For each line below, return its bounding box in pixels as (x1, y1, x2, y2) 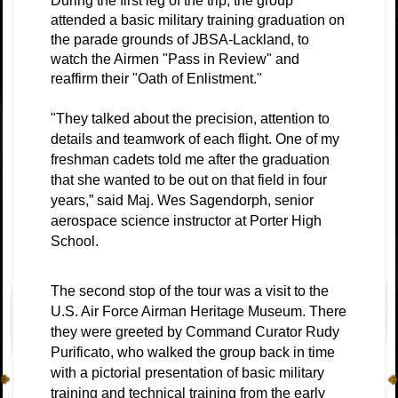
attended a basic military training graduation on (51, 12, 345, 28)
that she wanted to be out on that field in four (51, 172, 327, 187)
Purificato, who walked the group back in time (51, 345, 335, 360)
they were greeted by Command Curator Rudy (51, 324, 339, 339)
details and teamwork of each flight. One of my (51, 131, 339, 147)
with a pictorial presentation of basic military (51, 365, 324, 380)
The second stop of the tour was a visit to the (51, 283, 329, 298)
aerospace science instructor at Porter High (51, 213, 322, 228)
